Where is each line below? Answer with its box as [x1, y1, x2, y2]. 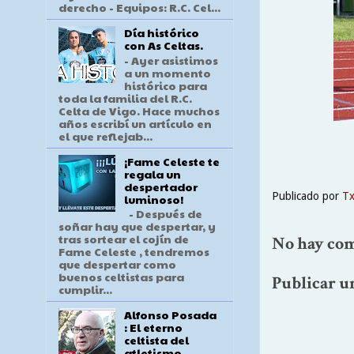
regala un [123, 165, 181, 182]
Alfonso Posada [123, 307, 217, 323]
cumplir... [58, 281, 112, 298]
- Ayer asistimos [123, 51, 218, 68]
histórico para [123, 77, 207, 93]
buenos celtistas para [58, 269, 184, 285]
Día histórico [123, 24, 199, 40]
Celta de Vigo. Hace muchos [58, 102, 220, 119]
